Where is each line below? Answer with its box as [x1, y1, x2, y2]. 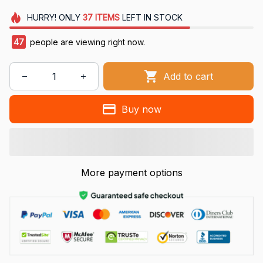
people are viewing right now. [28, 37, 145, 48]
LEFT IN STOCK [119, 12, 183, 23]
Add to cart [163, 70, 214, 82]
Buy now [121, 103, 161, 115]
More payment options [80, 167, 183, 179]
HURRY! [26, 12, 56, 23]
